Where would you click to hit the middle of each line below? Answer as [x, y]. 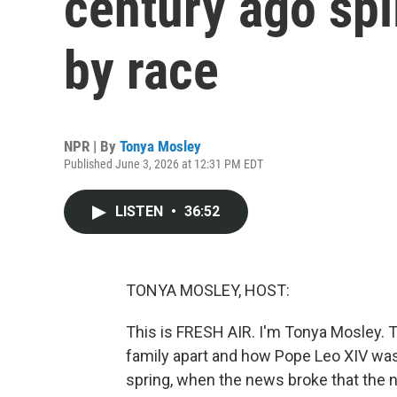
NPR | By [92, 146]
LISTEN [141, 211]
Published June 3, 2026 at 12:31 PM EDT [163, 164]
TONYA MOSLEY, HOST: [208, 290]
